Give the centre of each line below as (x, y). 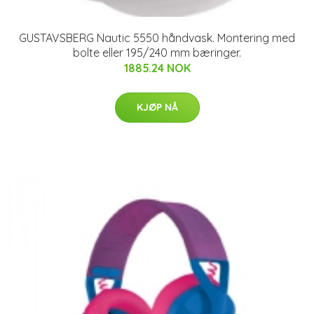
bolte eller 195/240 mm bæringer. (157, 52)
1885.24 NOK (157, 68)
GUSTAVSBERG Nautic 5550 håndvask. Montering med (157, 37)
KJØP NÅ (157, 107)
